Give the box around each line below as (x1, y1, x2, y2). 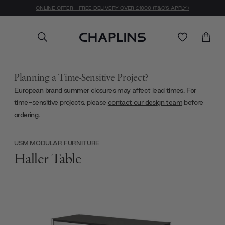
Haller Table (14, 152, 82, 166)
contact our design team (107, 97, 183, 107)
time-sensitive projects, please (14, 97, 108, 107)
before (182, 97, 203, 107)
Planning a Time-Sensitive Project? (14, 73, 149, 83)
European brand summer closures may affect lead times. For (14, 85, 196, 95)
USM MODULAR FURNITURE (14, 139, 100, 147)
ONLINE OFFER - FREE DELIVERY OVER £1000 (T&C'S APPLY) (36, 5, 189, 12)
